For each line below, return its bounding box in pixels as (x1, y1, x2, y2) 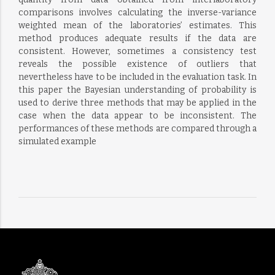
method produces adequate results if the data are (18, 33, 257, 44)
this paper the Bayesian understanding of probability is (18, 85, 257, 95)
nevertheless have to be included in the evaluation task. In (18, 72, 257, 82)
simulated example (18, 136, 96, 147)
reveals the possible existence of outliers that (18, 59, 257, 69)
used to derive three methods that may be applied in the (18, 98, 257, 108)
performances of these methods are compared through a (18, 123, 257, 134)
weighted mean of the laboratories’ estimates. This (18, 20, 257, 31)
